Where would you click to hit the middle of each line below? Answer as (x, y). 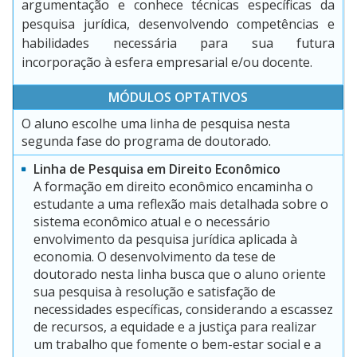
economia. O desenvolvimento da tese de (155, 257)
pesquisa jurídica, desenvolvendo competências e (178, 24)
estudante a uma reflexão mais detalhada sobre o (181, 204)
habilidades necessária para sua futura (178, 43)
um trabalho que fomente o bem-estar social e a (177, 345)
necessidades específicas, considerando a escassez (183, 310)
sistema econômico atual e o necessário (152, 222)
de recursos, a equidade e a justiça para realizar (175, 327)
